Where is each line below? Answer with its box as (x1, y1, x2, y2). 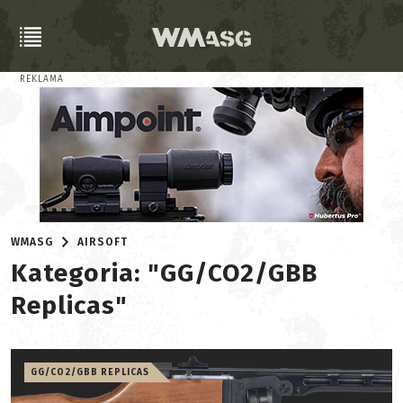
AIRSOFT (77, 236, 129, 248)
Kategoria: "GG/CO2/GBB (11, 258, 318, 288)
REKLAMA (20, 74, 64, 85)
